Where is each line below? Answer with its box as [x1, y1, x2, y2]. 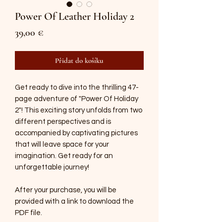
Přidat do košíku [55, 56, 104, 65]
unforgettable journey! [15, 164, 89, 171]
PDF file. [15, 209, 42, 217]
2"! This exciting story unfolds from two [15, 107, 142, 114]
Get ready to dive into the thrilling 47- [15, 84, 139, 91]
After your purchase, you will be [15, 186, 116, 194]
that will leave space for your [15, 141, 109, 148]
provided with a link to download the [15, 198, 134, 205]
